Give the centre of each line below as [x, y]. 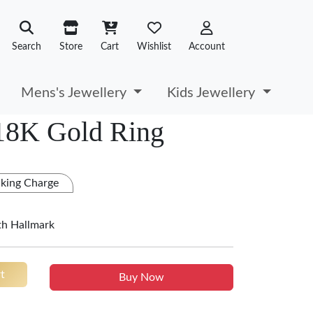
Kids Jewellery [213, 93]
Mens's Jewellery [76, 93]
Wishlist [154, 46]
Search [27, 46]
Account [207, 46]
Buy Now [141, 277]
